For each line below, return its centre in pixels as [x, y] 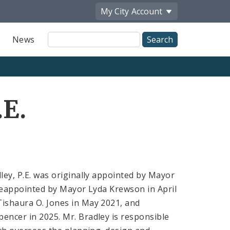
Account [147, 11]
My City [115, 11]
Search [61, 48]
